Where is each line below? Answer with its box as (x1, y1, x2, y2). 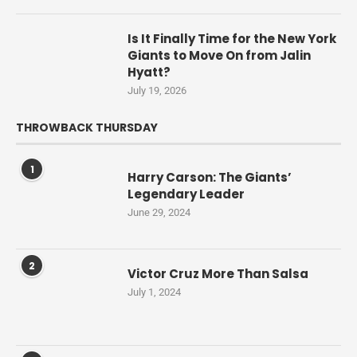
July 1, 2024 (127, 286, 181, 299)
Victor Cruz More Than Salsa (127, 265, 308, 283)
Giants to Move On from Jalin (127, 47, 311, 65)
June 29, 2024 (127, 206, 190, 219)
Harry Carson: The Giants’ (127, 169, 292, 186)
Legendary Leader (127, 186, 245, 203)
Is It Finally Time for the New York (127, 30, 336, 48)
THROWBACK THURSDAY (16, 120, 158, 136)
